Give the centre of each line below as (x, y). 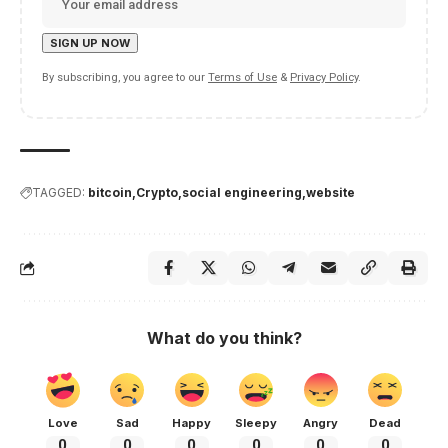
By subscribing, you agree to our (125, 78)
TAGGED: (58, 193)
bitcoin (110, 193)
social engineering (242, 193)
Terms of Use (242, 78)
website (330, 193)
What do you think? (224, 338)
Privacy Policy (324, 78)
